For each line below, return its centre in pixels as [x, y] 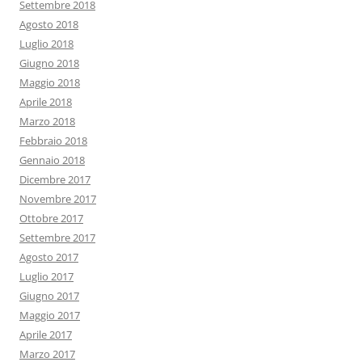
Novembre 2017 [58, 199]
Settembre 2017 [57, 238]
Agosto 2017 [49, 257]
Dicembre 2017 [55, 180]
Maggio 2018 [50, 83]
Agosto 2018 [49, 25]
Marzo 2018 [47, 122]
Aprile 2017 [46, 335]
